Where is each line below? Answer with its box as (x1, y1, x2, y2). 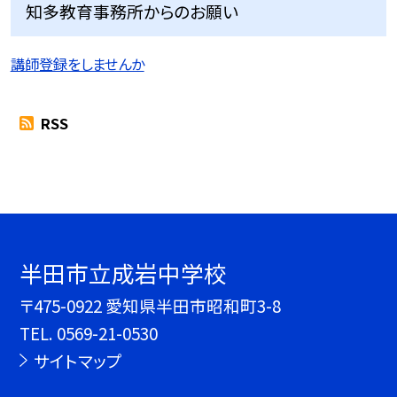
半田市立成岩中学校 (19, 256, 228, 290)
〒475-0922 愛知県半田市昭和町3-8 (19, 293, 282, 318)
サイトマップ (33, 348, 122, 373)
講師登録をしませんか (10, 52, 144, 74)
